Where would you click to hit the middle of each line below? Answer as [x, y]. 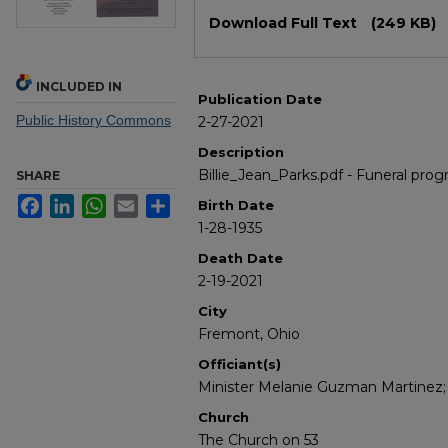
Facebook [73, 202]
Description [241, 152]
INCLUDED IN [79, 87]
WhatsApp [138, 202]
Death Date [240, 258]
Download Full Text [285, 23]
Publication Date [260, 99]
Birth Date [236, 205]
